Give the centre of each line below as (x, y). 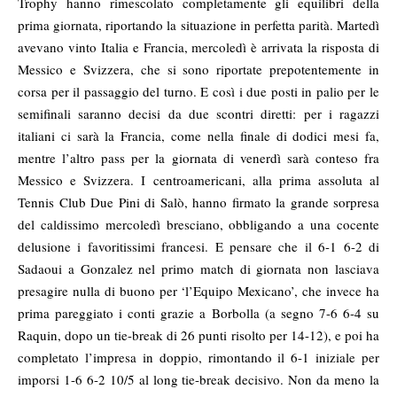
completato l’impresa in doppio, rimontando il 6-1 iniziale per (198, 358)
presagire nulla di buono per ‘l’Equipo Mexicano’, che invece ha (198, 291)
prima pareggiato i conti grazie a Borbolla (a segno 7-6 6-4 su (198, 313)
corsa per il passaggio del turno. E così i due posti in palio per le (198, 92)
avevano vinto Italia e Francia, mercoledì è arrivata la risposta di (198, 47)
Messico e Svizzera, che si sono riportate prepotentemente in (198, 70)
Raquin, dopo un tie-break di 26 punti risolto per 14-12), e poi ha (198, 335)
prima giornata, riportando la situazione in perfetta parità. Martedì (198, 25)
